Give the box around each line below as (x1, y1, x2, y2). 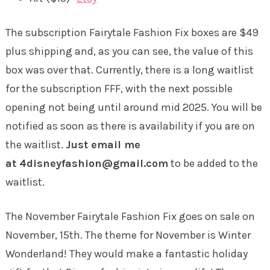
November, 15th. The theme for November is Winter (5, 228, 251, 242)
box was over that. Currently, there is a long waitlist (5, 63, 254, 77)
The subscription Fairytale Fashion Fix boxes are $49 (5, 25, 259, 39)
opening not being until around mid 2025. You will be (5, 100, 262, 114)
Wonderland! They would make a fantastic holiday (5, 246, 248, 260)
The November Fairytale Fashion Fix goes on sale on (5, 209, 255, 223)
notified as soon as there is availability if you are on (5, 119, 255, 133)
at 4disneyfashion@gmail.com (5, 156, 168, 170)
